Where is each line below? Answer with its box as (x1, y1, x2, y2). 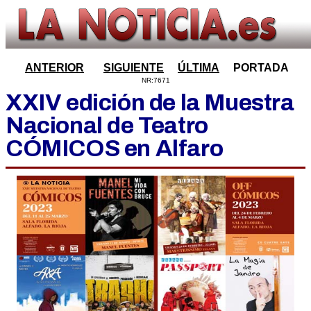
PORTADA (233, 62, 289, 74)
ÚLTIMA (178, 62, 219, 74)
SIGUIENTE (103, 62, 164, 74)
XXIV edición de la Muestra (6, 90, 294, 115)
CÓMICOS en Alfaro (6, 135, 224, 161)
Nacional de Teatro (6, 112, 208, 138)
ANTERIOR (25, 62, 84, 74)
